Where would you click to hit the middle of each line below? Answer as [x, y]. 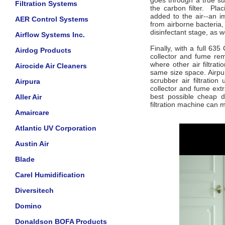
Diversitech [34, 190]
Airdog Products [43, 50]
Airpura [28, 81]
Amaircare [32, 113]
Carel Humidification [50, 175]
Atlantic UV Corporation [56, 128]
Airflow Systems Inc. [50, 35]
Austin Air [32, 144]
